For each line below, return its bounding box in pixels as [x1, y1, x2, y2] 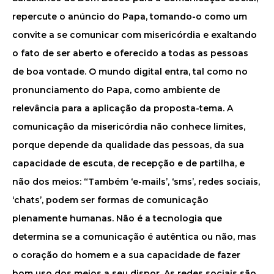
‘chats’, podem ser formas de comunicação [12, 194, 209, 206]
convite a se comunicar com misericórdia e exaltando [12, 29, 257, 40]
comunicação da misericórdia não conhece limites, [12, 121, 245, 132]
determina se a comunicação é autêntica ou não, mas [12, 231, 256, 242]
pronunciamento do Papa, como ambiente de [12, 84, 220, 95]
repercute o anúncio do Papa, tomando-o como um [12, 11, 247, 22]
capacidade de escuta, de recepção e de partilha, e [12, 158, 245, 169]
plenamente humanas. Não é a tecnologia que [12, 213, 222, 224]
